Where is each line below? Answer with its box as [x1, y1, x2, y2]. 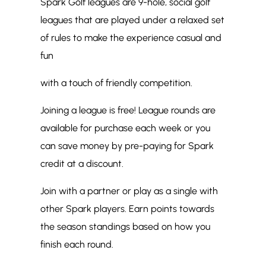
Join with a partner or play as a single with [40, 185, 218, 197]
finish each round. [40, 239, 113, 251]
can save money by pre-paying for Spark [40, 140, 214, 152]
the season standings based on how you [40, 221, 210, 233]
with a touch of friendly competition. [40, 77, 192, 89]
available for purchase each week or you [40, 122, 210, 134]
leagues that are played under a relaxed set [40, 14, 224, 26]
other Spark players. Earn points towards [40, 203, 214, 215]
